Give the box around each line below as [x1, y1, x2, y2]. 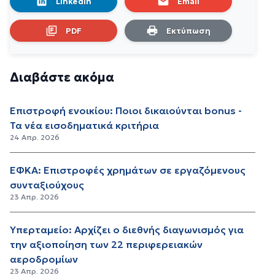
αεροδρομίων [10, 252, 78, 265]
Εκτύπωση [166, 25, 211, 36]
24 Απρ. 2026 [10, 132, 60, 142]
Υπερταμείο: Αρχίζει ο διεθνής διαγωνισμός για [10, 223, 244, 236]
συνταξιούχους [10, 178, 84, 191]
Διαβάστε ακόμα [10, 69, 114, 85]
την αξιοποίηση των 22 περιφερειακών [10, 238, 203, 250]
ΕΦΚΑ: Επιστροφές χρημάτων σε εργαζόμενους [10, 163, 246, 176]
